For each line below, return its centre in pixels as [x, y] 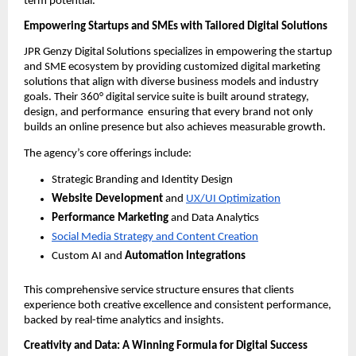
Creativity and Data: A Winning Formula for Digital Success [166, 346]
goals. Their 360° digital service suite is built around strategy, [166, 98]
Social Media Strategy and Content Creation [155, 238]
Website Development [107, 199]
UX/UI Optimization [233, 199]
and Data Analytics [214, 219]
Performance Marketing [110, 219]
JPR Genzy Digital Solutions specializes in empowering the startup [178, 52]
